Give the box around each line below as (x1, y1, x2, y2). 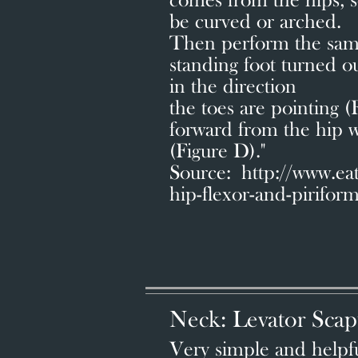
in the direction (169, 77, 296, 98)
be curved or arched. (169, 12, 341, 34)
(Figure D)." (169, 141, 265, 163)
